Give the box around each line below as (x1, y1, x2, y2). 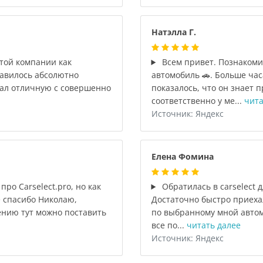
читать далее (186, 220, 241, 231)
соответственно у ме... (151, 95, 244, 106)
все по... (151, 220, 187, 231)
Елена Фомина (151, 151, 214, 162)
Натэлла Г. (151, 26, 196, 38)
